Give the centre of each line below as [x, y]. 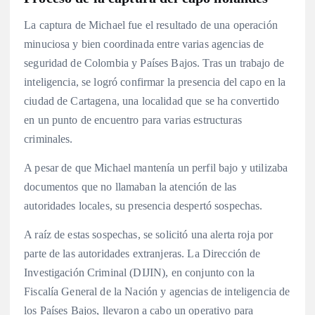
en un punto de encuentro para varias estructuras [133, 120]
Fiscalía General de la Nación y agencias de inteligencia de [157, 292]
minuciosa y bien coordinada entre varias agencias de [144, 44]
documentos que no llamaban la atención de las [130, 186]
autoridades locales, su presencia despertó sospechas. [145, 205]
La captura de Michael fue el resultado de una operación [151, 25]
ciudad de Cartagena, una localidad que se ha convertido [152, 101]
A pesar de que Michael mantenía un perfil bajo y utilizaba [156, 167]
